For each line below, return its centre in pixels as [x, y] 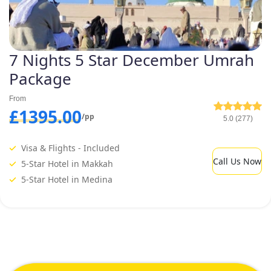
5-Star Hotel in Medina [67, 179]
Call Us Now [237, 161]
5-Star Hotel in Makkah [67, 163]
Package [40, 78]
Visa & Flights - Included [70, 148]
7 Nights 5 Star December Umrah [132, 60]
